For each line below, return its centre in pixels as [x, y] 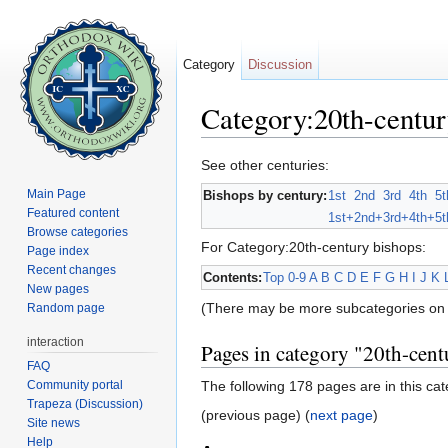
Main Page [57, 193]
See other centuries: [265, 165]
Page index [58, 250]
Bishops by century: [265, 196]
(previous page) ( [255, 415]
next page [341, 415]
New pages [58, 288]
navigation [292, 145]
